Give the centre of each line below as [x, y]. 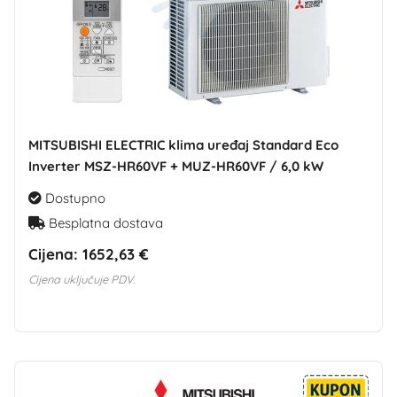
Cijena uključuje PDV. [82, 279]
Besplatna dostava [104, 223]
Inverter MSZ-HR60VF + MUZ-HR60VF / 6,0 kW [176, 166]
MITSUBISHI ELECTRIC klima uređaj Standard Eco [183, 145]
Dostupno [74, 198]
